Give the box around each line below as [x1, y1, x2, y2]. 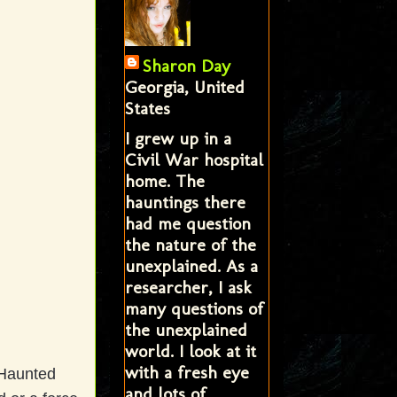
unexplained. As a [124, 254, 258, 276]
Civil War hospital [124, 148, 263, 170]
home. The [124, 169, 205, 191]
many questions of [124, 297, 263, 319]
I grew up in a [124, 127, 231, 149]
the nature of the [124, 233, 256, 255]
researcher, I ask [124, 276, 252, 298]
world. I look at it [124, 339, 256, 362]
